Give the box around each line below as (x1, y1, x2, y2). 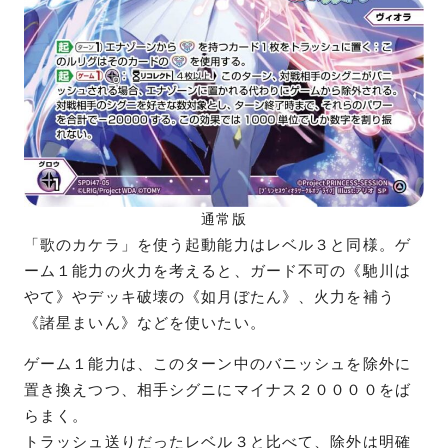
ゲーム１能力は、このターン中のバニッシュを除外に (24, 355, 411, 374)
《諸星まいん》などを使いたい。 (24, 314, 266, 333)
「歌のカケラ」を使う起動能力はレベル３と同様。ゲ (24, 236, 411, 255)
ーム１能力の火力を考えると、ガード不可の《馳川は (24, 262, 411, 281)
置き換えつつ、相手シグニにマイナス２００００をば (24, 381, 411, 400)
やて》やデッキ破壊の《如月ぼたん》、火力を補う (24, 288, 395, 307)
